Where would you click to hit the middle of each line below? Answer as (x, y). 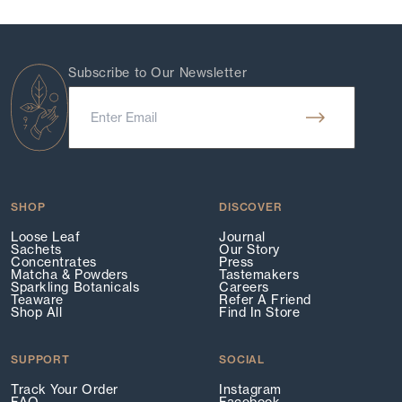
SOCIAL (242, 360)
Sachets (36, 250)
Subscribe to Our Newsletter (158, 73)
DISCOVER (251, 207)
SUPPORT (40, 360)
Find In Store (260, 313)
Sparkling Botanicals (75, 288)
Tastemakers (259, 275)
